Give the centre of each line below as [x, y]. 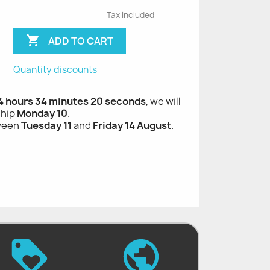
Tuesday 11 [46, 126]
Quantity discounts [55, 70]
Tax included [130, 15]
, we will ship [162, 102]
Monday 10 [31, 114]
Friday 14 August [132, 126]
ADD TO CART [81, 41]
